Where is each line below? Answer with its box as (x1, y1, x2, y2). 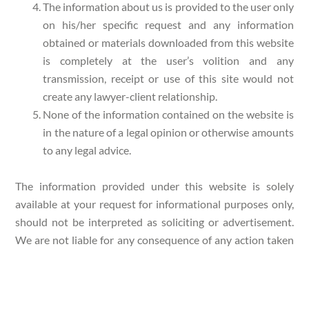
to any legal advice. (43, 143, 132, 157)
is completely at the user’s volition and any (43, 53, 294, 67)
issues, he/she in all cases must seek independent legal (15, 286, 294, 300)
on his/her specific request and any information (43, 17, 294, 31)
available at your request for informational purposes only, (15, 197, 294, 210)
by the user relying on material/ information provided (15, 250, 294, 264)
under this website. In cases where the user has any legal (15, 268, 294, 282)
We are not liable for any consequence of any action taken (15, 232, 294, 246)
